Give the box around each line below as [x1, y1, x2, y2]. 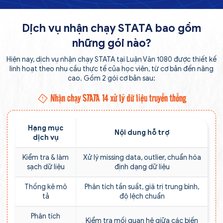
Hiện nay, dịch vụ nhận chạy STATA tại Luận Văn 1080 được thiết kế [6, 55, 217, 64]
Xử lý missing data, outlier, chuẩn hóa [83, 153, 201, 162]
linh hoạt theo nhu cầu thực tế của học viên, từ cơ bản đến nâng [9, 64, 214, 73]
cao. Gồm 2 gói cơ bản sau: [68, 74, 155, 83]
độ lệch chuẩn [119, 192, 165, 201]
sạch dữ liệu [26, 162, 65, 171]
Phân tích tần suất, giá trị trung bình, [85, 182, 199, 191]
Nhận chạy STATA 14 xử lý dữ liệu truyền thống [48, 91, 186, 105]
